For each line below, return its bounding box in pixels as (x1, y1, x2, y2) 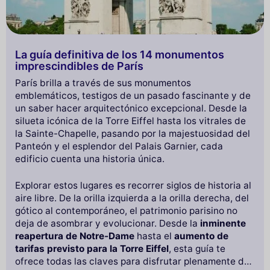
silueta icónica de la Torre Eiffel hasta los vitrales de (15, 115, 246, 127)
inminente (200, 218, 246, 229)
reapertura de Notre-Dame (15, 230, 134, 242)
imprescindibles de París (15, 60, 143, 73)
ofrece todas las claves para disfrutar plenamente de (15, 256, 250, 267)
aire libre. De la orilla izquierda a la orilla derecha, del (15, 192, 249, 204)
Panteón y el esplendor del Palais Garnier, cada (15, 140, 223, 152)
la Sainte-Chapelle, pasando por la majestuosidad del (15, 127, 250, 139)
